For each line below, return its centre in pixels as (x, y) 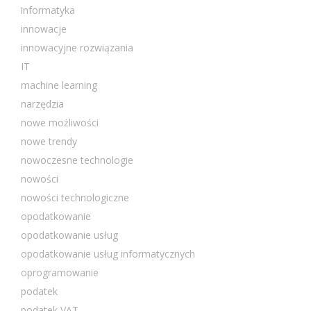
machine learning (59, 85)
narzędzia (42, 103)
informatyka (48, 10)
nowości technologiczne (75, 197)
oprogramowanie (60, 272)
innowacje (44, 28)
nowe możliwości (60, 122)
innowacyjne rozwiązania (77, 47)
